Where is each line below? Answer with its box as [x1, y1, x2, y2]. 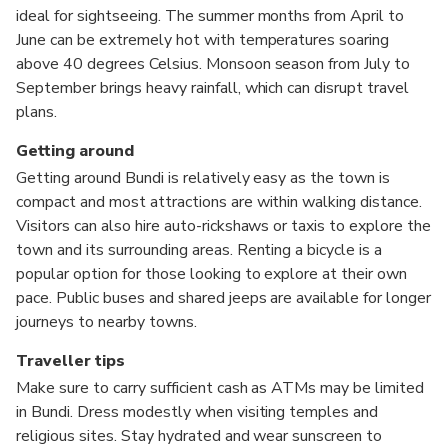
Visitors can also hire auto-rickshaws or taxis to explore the [16, 214, 432, 237]
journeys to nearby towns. [16, 310, 197, 333]
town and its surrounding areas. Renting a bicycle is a [16, 238, 383, 261]
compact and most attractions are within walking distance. [16, 190, 423, 213]
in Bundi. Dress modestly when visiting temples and [16, 400, 379, 423]
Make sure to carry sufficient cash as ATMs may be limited [16, 376, 425, 399]
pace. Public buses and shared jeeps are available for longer [16, 286, 432, 309]
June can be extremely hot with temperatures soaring [16, 28, 390, 51]
